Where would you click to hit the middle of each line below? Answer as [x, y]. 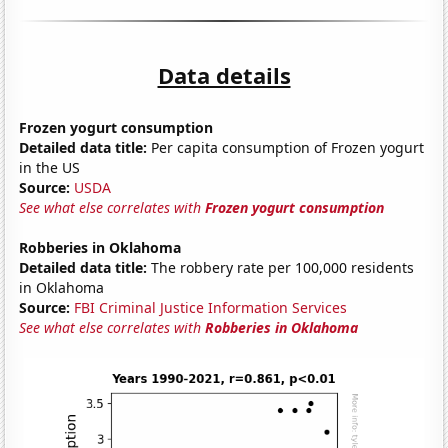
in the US [50, 167]
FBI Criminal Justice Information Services [211, 307]
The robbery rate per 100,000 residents [281, 267]
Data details [224, 74]
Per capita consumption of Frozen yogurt [286, 147]
